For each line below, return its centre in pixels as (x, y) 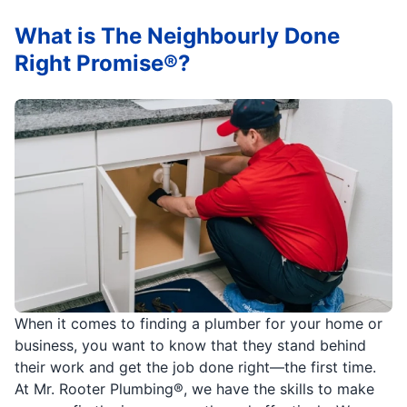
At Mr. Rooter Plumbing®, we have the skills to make (194, 389)
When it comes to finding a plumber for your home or (199, 324)
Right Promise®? (103, 63)
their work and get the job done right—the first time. (195, 367)
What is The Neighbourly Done (177, 35)
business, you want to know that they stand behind (190, 346)
